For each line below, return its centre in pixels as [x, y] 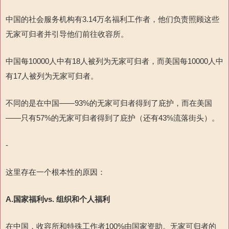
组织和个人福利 [83, 199]
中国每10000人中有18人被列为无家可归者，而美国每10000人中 [114, 61]
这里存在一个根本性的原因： [55, 172]
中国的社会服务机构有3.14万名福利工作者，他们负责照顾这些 [112, 19]
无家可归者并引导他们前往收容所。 [67, 34]
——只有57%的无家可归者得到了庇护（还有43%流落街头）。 [112, 118]
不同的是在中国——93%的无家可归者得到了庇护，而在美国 [109, 103]
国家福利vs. [34, 199]
